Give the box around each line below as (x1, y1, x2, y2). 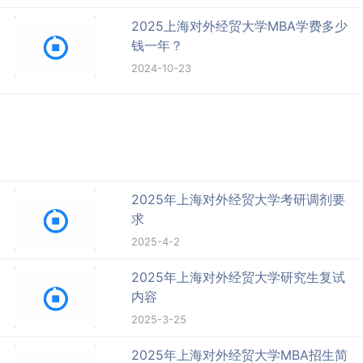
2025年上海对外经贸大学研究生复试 (131, 269, 346, 286)
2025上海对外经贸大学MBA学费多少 (131, 18, 348, 35)
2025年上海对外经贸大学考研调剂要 (131, 191, 346, 208)
